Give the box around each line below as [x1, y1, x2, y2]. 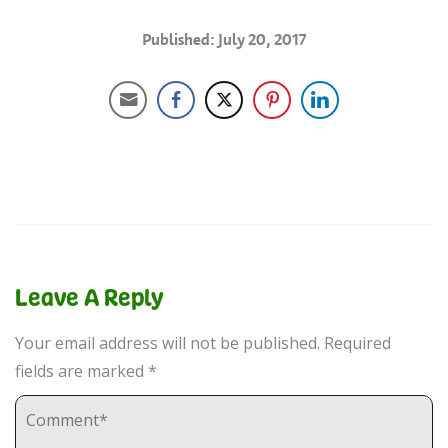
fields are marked [15, 360, 148, 382]
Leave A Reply [15, 282, 164, 312]
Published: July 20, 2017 [142, 29, 306, 50]
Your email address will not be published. [15, 332, 320, 354]
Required [324, 332, 391, 354]
